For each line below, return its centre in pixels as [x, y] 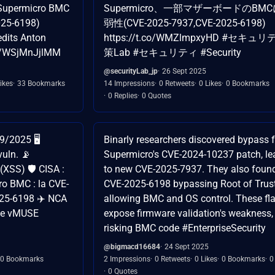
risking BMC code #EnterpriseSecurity [185, 228]
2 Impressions [127, 259]
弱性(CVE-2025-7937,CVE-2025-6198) [185, 23]
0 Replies [123, 95]
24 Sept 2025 [187, 246]
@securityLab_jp [131, 71]
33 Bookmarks [41, 83]
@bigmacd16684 [132, 246]
